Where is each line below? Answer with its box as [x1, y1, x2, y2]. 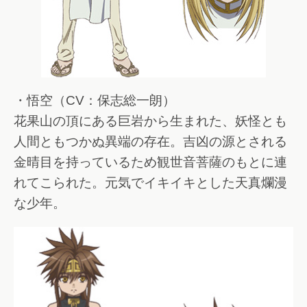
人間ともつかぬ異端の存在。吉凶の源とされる [14, 134, 287, 149]
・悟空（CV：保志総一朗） [14, 93, 175, 108]
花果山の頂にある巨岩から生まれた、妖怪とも [14, 113, 287, 128]
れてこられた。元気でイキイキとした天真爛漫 [14, 175, 287, 190]
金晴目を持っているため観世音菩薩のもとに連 [14, 154, 287, 169]
